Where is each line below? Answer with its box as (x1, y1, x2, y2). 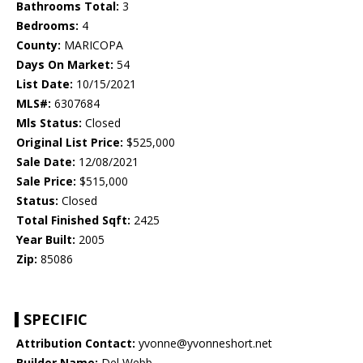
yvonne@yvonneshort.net (135, 335, 272, 352)
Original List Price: (16, 135, 123, 151)
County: (16, 37, 61, 53)
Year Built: (16, 232, 75, 248)
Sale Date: (16, 154, 75, 170)
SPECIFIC (23, 310, 88, 330)
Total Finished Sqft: (16, 212, 130, 228)
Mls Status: (16, 115, 82, 131)
